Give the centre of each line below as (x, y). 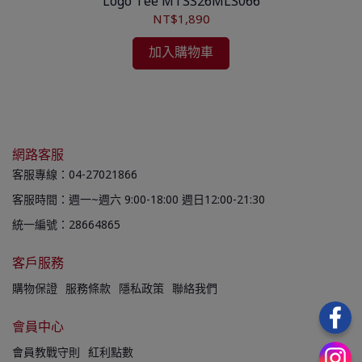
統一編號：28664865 (66, 226)
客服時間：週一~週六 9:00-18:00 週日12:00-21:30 (139, 201)
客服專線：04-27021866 (75, 176)
